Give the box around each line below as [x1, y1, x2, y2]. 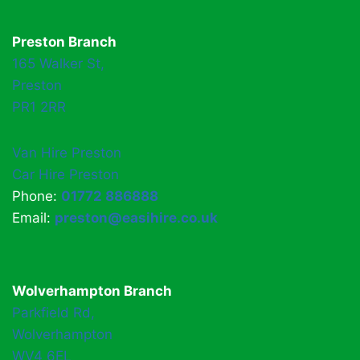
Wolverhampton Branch [12, 283, 172, 299]
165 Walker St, [12, 55, 104, 72]
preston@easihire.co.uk [55, 210, 218, 226]
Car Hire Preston [12, 166, 119, 182]
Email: [12, 210, 55, 226]
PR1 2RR [12, 99, 66, 115]
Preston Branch [12, 34, 117, 50]
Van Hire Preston [12, 145, 121, 161]
